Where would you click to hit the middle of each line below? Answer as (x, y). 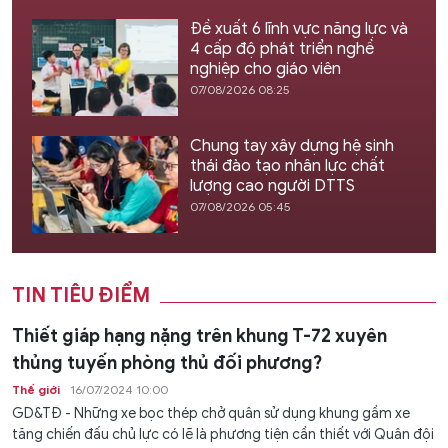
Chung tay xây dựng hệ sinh (291, 145)
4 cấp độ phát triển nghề (281, 48)
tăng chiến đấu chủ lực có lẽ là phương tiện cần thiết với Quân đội (223, 435)
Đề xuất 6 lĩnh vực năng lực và (298, 28)
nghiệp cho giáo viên (265, 68)
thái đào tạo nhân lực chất (287, 165)
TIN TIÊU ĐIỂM (81, 296)
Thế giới (36, 390)
